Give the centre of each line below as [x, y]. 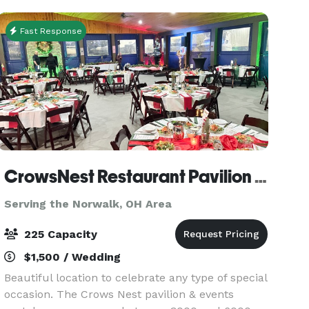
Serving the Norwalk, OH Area [88, 204]
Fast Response [50, 31]
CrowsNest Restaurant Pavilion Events [261, 177]
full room [29, 13]
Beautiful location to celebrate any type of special [136, 278]
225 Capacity [59, 234]
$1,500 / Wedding [71, 257]
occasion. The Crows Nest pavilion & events [119, 294]
